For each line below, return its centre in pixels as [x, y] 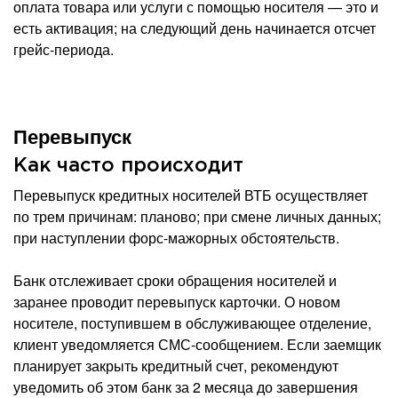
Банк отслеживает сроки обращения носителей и [175, 280]
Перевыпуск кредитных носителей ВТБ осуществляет [191, 195]
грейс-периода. [64, 49]
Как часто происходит [128, 166]
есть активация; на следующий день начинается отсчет [195, 28]
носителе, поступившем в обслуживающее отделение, [192, 322]
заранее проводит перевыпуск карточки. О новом [177, 301]
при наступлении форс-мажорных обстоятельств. [176, 237]
